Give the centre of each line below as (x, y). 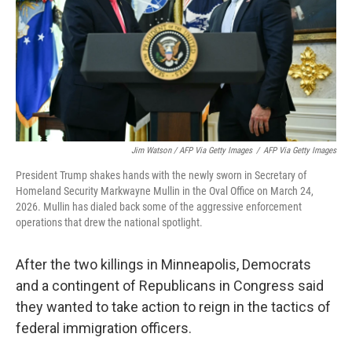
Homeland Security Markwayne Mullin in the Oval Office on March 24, (165, 191)
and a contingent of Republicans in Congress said (170, 286)
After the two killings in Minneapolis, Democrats (163, 264)
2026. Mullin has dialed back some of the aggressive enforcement (159, 207)
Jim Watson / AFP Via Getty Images (192, 150)
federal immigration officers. (104, 328)
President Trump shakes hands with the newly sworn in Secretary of (161, 175)
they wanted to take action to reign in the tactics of (173, 307)
